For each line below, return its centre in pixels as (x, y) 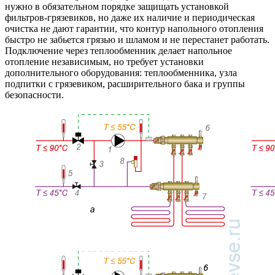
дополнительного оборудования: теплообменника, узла (121, 72)
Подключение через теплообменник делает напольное (118, 50)
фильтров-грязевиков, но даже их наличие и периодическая (130, 17)
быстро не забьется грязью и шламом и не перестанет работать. (137, 39)
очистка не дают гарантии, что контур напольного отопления (134, 28)
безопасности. (34, 95)
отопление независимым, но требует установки (104, 61)
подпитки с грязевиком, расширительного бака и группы (125, 83)
